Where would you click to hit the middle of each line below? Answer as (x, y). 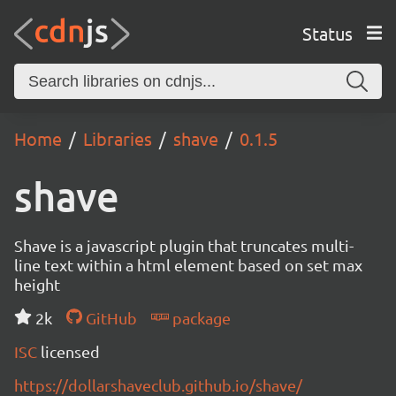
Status (327, 33)
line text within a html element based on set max (188, 265)
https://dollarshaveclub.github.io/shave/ (158, 385)
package (199, 318)
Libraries (118, 138)
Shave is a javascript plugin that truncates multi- (184, 245)
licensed (70, 351)
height (37, 284)
